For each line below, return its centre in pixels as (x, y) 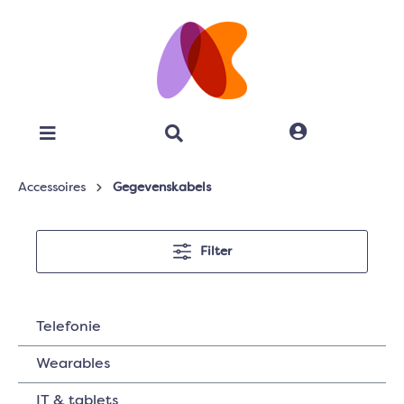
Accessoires (52, 188)
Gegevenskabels (162, 188)
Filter (216, 252)
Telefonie (69, 327)
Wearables (73, 364)
